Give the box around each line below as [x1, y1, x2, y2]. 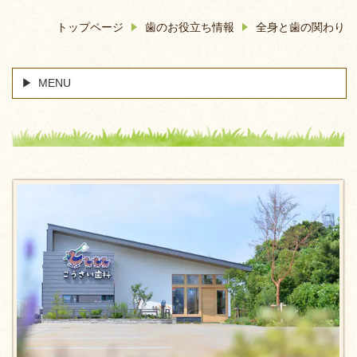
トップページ [57, 20, 124, 33]
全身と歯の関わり [256, 20, 345, 33]
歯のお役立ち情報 [145, 20, 234, 33]
